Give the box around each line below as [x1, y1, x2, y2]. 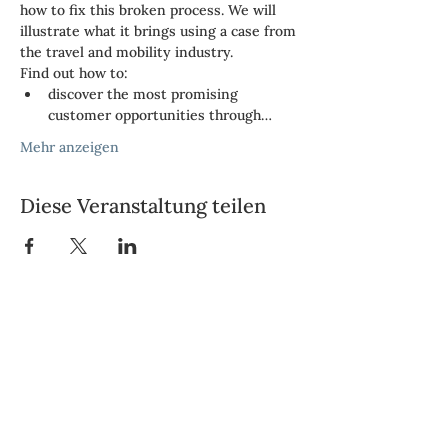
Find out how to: [20, 64, 128, 82]
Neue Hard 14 [20, 363, 111, 381]
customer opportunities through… [48, 106, 272, 124]
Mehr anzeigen [20, 138, 119, 156]
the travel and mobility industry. [20, 43, 233, 61]
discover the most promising [48, 85, 242, 103]
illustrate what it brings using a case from [20, 22, 300, 40]
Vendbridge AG [20, 341, 122, 359]
